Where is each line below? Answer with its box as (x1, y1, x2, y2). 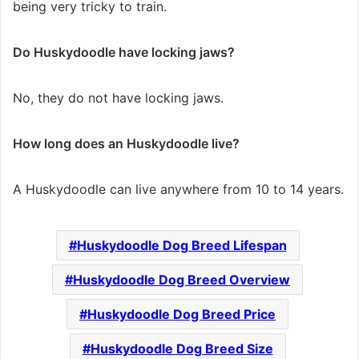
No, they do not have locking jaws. (13, 90, 224, 107)
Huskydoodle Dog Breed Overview (73, 272, 290, 288)
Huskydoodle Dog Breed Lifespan (76, 237, 287, 254)
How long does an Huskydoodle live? (13, 135, 240, 152)
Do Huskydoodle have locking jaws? (13, 44, 235, 61)
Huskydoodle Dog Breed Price (87, 306, 276, 323)
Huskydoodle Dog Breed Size (90, 341, 273, 357)
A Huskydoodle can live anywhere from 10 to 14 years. (13, 181, 344, 198)
